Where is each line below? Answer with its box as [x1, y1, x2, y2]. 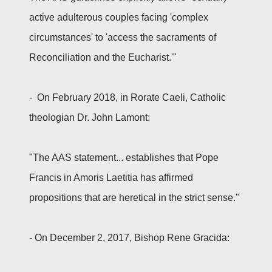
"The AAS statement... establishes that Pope [29, 152, 219, 163]
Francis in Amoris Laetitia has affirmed [29, 172, 193, 183]
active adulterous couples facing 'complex [29, 12, 208, 22]
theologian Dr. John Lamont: [29, 112, 150, 123]
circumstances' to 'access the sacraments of [29, 32, 216, 42]
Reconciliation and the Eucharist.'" [29, 52, 177, 63]
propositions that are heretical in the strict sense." [29, 192, 239, 203]
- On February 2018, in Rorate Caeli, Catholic [29, 92, 226, 103]
